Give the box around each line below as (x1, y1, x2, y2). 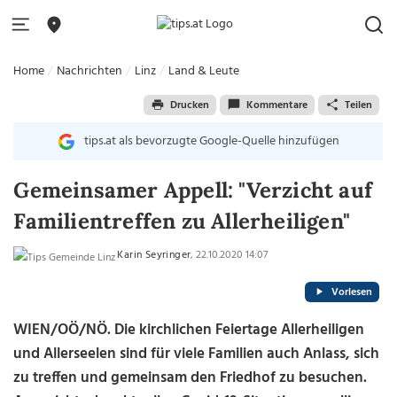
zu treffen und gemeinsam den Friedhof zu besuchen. (13, 366, 368, 390)
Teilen (344, 96, 372, 114)
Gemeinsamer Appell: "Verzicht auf (13, 176, 372, 204)
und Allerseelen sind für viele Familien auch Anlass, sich (13, 342, 380, 366)
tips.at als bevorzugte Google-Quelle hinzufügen (83, 131, 339, 152)
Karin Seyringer (117, 246, 191, 264)
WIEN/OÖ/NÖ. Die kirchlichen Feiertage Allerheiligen (13, 318, 365, 342)
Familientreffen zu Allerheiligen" (13, 207, 350, 235)
